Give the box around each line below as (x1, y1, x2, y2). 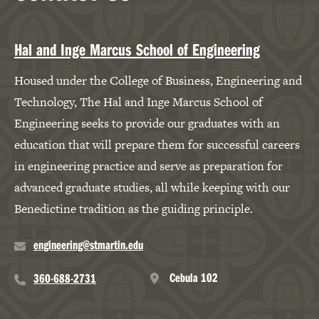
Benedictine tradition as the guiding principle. (14, 200, 253, 218)
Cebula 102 (169, 269, 218, 286)
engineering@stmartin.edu (33, 236, 143, 253)
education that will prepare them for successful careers (14, 136, 300, 154)
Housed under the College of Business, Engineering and (14, 72, 302, 90)
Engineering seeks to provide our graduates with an (14, 115, 280, 132)
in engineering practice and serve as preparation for (14, 157, 283, 175)
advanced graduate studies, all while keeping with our (14, 179, 290, 197)
